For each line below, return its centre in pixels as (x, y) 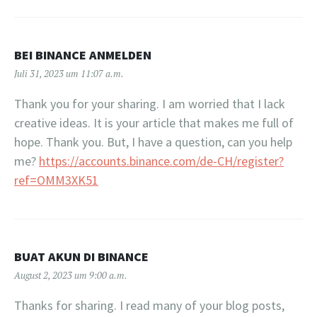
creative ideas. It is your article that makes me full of (154, 122)
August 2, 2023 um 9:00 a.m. (71, 275)
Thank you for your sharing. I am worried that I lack (150, 103)
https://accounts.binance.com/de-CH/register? (161, 161)
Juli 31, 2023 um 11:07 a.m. (69, 73)
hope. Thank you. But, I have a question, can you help (153, 142)
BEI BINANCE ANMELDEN (83, 54)
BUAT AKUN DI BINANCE (81, 256)
